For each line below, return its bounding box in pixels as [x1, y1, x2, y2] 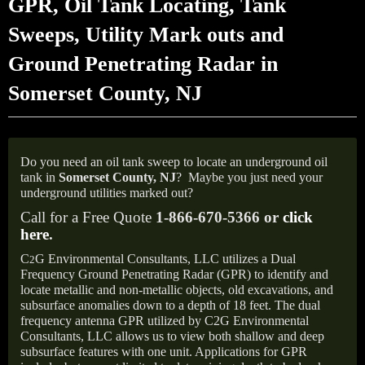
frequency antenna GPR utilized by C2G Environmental [20, 314, 309, 328]
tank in [20, 170, 59, 184]
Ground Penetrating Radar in [8, 52, 278, 76]
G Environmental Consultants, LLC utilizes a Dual [35, 252, 296, 266]
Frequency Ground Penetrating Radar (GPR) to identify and [20, 267, 328, 281]
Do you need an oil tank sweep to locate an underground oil [20, 155, 328, 169]
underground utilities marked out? [20, 186, 193, 200]
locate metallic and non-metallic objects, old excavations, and [20, 283, 333, 297]
